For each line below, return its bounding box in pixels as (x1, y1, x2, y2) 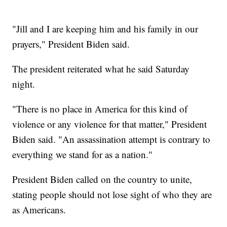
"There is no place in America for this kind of (12, 102, 188, 115)
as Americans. (12, 203, 66, 216)
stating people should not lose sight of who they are (12, 187, 212, 201)
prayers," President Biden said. (12, 37, 130, 50)
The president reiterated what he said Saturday (12, 62, 190, 75)
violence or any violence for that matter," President (12, 117, 207, 130)
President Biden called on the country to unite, (12, 172, 193, 185)
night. (12, 77, 35, 90)
